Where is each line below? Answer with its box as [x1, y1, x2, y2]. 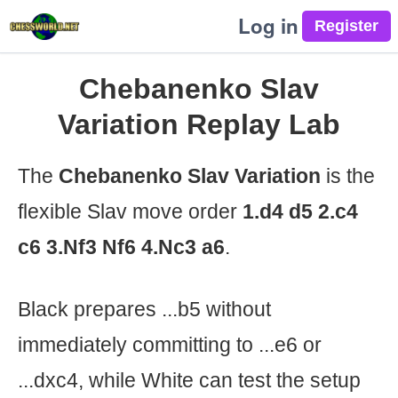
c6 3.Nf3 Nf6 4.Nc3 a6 [18, 235, 225, 259]
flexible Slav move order [18, 200, 243, 223]
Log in [238, 12, 298, 40]
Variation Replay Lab [58, 108, 340, 140]
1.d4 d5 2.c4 [243, 200, 358, 223]
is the [321, 164, 375, 187]
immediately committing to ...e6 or [18, 333, 322, 356]
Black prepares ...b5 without [18, 298, 271, 321]
